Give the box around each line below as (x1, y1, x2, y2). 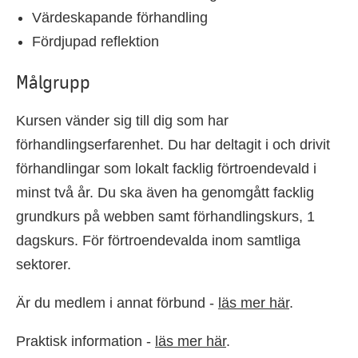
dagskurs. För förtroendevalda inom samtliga (16, 233, 300, 249)
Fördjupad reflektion (32, 34, 159, 50)
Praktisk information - (16, 333, 155, 349)
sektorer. (16, 257, 71, 272)
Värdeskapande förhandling (32, 10, 208, 26)
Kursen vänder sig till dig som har (16, 113, 229, 129)
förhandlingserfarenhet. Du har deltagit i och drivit (16, 137, 330, 153)
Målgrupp (16, 70, 90, 93)
